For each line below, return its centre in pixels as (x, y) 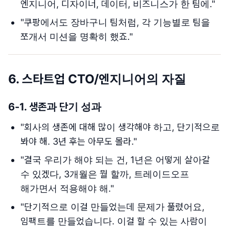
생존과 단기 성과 (65, 107)
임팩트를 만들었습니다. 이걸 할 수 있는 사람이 (114, 221)
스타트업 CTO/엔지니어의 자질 (104, 79)
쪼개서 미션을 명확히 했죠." (77, 37)
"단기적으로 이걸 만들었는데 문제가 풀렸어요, (112, 207)
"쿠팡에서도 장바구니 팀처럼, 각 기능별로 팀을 (115, 22)
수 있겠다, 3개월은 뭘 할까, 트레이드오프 (105, 174)
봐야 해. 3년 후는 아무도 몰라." (79, 141)
